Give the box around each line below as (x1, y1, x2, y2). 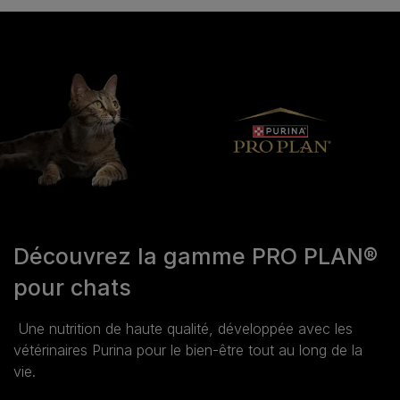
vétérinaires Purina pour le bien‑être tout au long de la (13, 340, 362, 359)
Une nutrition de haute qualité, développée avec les (13, 319, 353, 337)
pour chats (13, 273, 131, 301)
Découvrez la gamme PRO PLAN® (13, 242, 378, 270)
